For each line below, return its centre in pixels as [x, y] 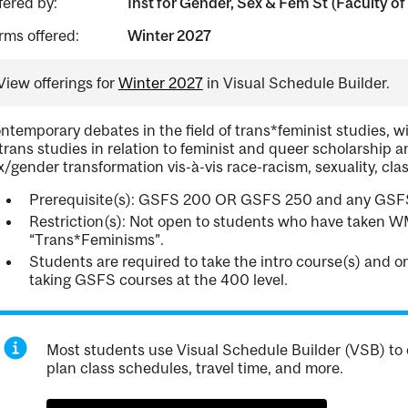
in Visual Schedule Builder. [296, 83]
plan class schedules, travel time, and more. [195, 368]
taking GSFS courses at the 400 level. [158, 280]
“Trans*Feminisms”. [96, 240]
